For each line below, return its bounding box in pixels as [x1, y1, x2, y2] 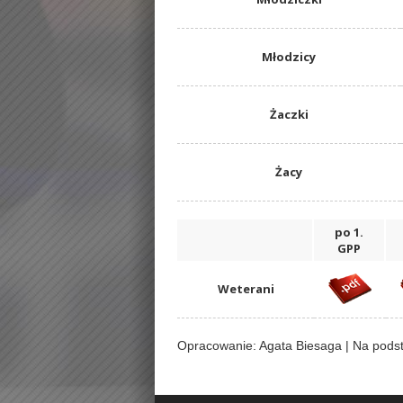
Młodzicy [262, 49, 316, 66]
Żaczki [269, 106, 309, 123]
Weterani [217, 281, 274, 298]
